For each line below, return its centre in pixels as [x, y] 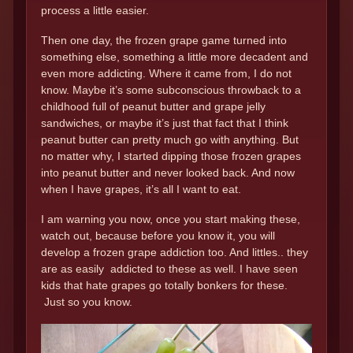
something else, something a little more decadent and [175, 56]
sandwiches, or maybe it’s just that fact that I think [165, 123]
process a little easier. [95, 10]
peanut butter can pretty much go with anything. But [170, 139]
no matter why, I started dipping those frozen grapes [171, 156]
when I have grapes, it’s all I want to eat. [141, 189]
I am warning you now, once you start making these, [171, 219]
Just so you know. [87, 302]
